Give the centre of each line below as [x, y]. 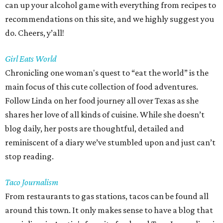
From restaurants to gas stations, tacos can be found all [107, 196]
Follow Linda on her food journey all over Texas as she [102, 101]
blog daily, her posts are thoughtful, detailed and [95, 129]
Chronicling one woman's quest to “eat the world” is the [107, 73]
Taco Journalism [32, 182]
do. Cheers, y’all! [35, 33]
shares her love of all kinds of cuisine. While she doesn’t [105, 115]
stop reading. [29, 157]
